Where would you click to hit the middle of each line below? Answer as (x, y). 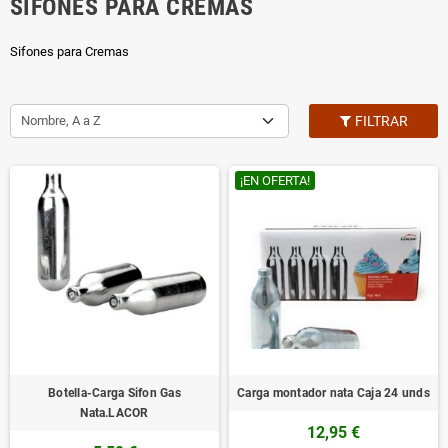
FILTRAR (380, 121)
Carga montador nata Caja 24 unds (333, 393)
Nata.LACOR (114, 413)
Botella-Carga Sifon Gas (114, 393)
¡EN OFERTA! (275, 181)
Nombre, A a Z (61, 121)
